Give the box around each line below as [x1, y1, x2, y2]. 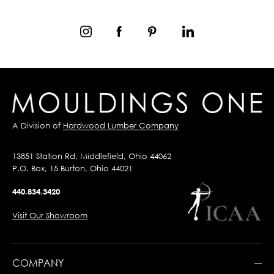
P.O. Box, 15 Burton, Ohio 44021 [12, 163, 133, 173]
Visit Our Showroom [12, 210, 87, 220]
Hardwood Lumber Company [63, 120, 179, 130]
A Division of [12, 120, 63, 130]
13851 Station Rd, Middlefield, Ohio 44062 [12, 150, 171, 161]
